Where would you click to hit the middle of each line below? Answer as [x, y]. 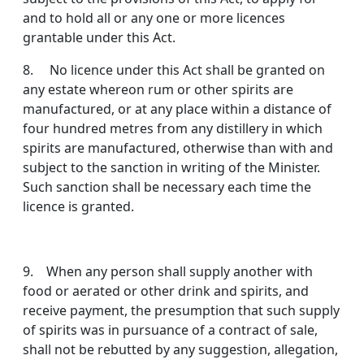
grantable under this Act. [99, 38]
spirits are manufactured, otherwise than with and [178, 148]
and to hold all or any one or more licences [154, 18]
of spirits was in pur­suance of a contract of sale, [170, 330]
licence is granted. [78, 207]
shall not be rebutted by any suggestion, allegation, [180, 350]
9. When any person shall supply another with [168, 272]
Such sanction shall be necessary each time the [167, 187]
